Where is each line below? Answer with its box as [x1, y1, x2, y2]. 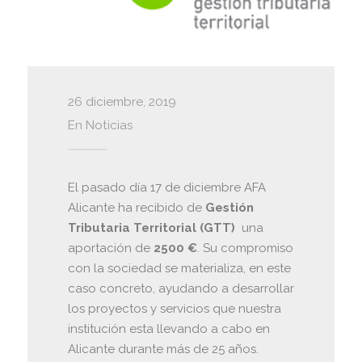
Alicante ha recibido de [67, 200, 205, 215]
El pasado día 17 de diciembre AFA [67, 179, 266, 195]
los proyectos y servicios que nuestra [67, 301, 281, 316]
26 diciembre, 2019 [67, 94, 176, 109]
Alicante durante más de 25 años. [67, 341, 259, 356]
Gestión [204, 200, 254, 215]
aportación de [67, 240, 154, 255]
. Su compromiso [196, 240, 293, 255]
